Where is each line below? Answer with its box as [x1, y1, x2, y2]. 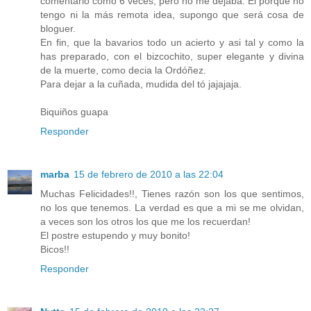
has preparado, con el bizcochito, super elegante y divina [40, 51, 304, 62]
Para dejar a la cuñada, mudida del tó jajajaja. [40, 78, 242, 90]
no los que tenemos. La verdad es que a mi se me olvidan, [40, 201, 304, 213]
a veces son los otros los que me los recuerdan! [40, 215, 251, 227]
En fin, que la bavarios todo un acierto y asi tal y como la [40, 37, 304, 48]
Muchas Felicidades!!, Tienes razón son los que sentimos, [40, 187, 304, 199]
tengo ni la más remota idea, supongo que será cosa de [40, 9, 304, 20]
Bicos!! [40, 243, 69, 255]
